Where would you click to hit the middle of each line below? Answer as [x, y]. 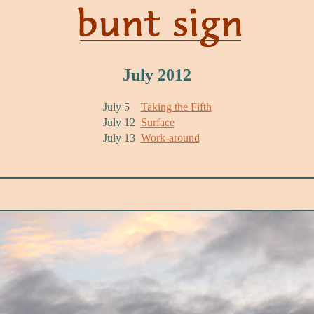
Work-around [170, 137]
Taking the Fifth [176, 107]
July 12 [119, 122]
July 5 [116, 107]
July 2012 [157, 75]
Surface [157, 122]
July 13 [119, 137]
